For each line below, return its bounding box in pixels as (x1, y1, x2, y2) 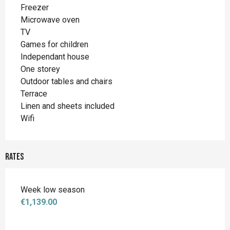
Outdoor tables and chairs (21, 76, 112, 86)
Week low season (21, 184, 85, 195)
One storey (21, 64, 60, 74)
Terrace (21, 88, 47, 99)
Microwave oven (21, 14, 80, 25)
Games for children (21, 39, 88, 49)
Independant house (21, 51, 89, 62)
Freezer (21, 2, 49, 12)
